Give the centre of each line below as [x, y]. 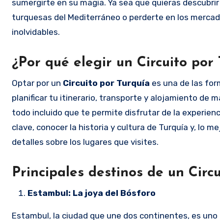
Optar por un [37, 83]
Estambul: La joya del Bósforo [92, 193]
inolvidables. [36, 32]
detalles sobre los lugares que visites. [85, 142]
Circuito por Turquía [106, 83]
